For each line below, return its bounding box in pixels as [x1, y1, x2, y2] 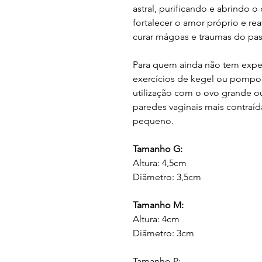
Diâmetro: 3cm [133, 227, 194, 239]
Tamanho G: [133, 143, 182, 154]
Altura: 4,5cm [133, 157, 189, 168]
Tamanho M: [133, 199, 186, 211]
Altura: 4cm [133, 213, 182, 225]
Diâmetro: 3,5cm [133, 171, 201, 182]
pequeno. [133, 115, 174, 126]
